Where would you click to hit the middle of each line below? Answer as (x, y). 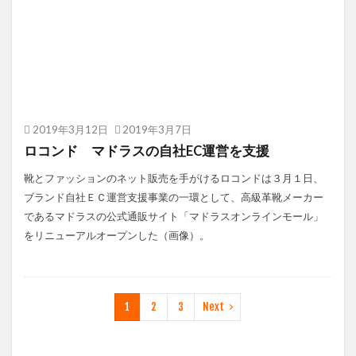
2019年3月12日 (70, 130)
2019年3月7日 (157, 130)
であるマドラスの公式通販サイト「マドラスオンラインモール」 (174, 216)
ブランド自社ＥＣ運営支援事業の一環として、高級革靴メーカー (174, 197)
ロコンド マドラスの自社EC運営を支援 (147, 151)
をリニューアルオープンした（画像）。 (117, 235)
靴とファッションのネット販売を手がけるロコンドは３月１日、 (174, 178)
